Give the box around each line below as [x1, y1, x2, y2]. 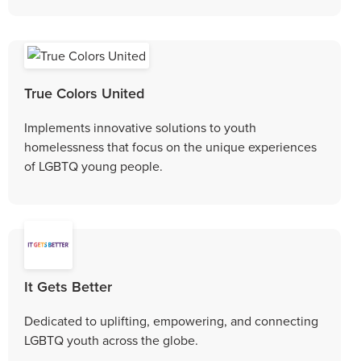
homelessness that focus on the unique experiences [24, 137, 317, 156]
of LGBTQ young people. [24, 156, 163, 175]
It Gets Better [24, 276, 112, 297]
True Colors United [24, 82, 144, 103]
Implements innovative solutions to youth [24, 118, 256, 136]
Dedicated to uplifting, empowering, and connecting [24, 311, 318, 330]
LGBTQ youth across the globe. [24, 330, 198, 349]
